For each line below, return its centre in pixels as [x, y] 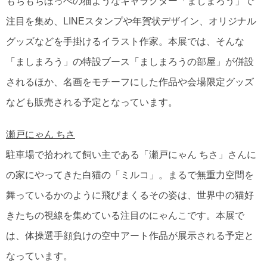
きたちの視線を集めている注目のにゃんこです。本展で [125, 215]
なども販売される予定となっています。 [92, 102]
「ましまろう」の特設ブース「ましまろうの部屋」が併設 [130, 62]
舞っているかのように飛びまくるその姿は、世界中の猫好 [130, 195]
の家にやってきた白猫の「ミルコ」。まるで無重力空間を [130, 175]
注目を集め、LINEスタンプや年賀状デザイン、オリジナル [131, 21]
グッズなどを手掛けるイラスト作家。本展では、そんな [125, 41]
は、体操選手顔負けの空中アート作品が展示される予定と [130, 236]
